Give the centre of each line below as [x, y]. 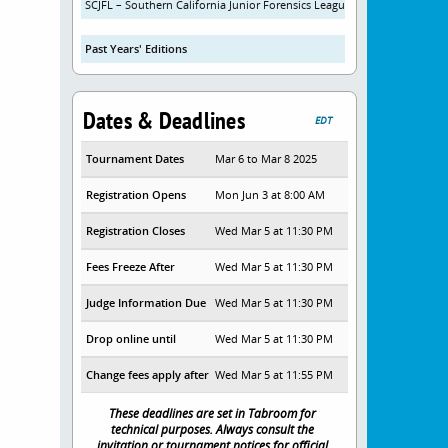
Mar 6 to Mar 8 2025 [266, 158]
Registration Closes [135, 230]
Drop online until [130, 338]
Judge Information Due [145, 302]
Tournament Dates [134, 158]
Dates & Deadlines [163, 120]
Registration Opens [135, 194]
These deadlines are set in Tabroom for [212, 413]
